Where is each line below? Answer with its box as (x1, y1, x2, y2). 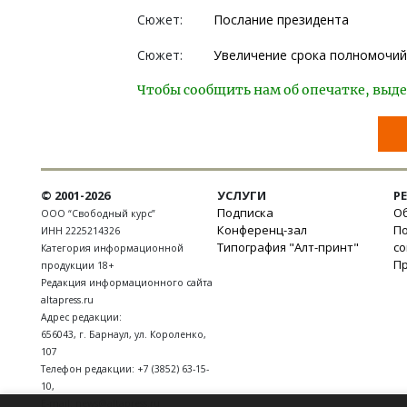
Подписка (217, 204, 273, 221)
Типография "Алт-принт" (217, 239, 359, 255)
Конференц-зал (217, 222, 307, 238)
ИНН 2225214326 (41, 224, 120, 237)
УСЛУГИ (217, 187, 266, 203)
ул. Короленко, (134, 328, 206, 341)
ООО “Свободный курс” (41, 207, 155, 220)
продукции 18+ (41, 259, 114, 272)
